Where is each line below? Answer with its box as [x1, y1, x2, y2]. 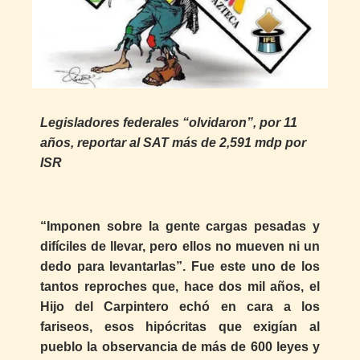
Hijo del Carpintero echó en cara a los [40, 299, 320, 313]
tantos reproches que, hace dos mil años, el [40, 279, 320, 293]
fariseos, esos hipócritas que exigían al [40, 319, 320, 333]
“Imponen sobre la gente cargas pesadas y [40, 219, 320, 233]
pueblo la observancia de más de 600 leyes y [40, 339, 320, 354]
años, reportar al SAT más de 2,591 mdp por [40, 136, 306, 150]
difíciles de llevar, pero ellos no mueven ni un [40, 239, 320, 253]
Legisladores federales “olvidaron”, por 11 [40, 116, 297, 130]
